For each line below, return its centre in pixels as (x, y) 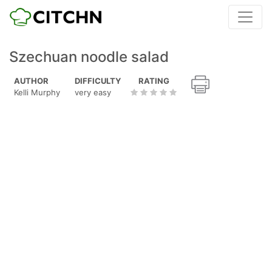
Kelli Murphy (37, 92)
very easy (93, 92)
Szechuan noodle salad (89, 57)
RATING (154, 81)
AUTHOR (31, 81)
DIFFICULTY (98, 81)
